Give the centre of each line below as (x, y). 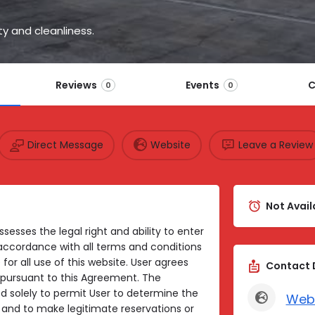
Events (202, 85)
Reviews (76, 85)
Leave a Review (275, 145)
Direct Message (65, 145)
